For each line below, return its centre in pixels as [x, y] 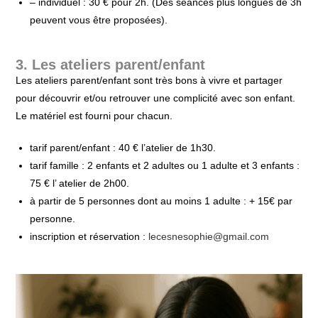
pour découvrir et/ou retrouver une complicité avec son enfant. [156, 98]
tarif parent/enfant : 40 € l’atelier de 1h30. [123, 147]
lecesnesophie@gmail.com [209, 236]
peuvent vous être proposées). [99, 20]
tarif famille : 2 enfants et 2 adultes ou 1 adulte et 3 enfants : [165, 165]
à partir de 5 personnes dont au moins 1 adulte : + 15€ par [161, 201]
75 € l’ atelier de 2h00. [80, 183]
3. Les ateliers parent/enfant [111, 64]
